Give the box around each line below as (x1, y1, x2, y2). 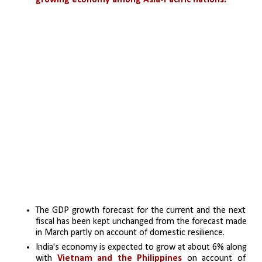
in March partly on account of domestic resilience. (36, 228, 225, 238)
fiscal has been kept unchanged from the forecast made (36, 217, 247, 227)
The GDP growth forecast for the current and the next (36, 206, 246, 216)
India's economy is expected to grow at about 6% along (36, 243, 247, 253)
